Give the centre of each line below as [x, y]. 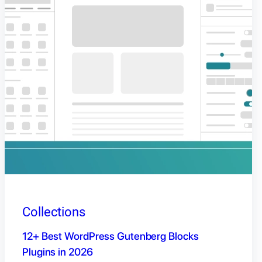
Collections [54, 212]
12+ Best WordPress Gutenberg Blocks [111, 236]
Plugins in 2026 [58, 252]
